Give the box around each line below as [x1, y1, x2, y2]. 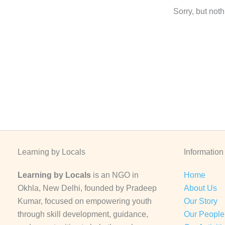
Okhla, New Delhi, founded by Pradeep [18, 184, 157, 192]
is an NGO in [91, 171, 139, 179]
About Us [184, 184, 217, 192]
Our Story [184, 197, 217, 205]
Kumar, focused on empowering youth [18, 197, 152, 205]
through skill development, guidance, [18, 210, 148, 218]
